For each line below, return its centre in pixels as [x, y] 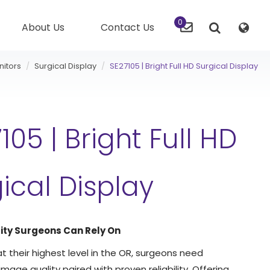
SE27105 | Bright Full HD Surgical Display [184, 66]
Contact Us [127, 27]
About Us [43, 27]
